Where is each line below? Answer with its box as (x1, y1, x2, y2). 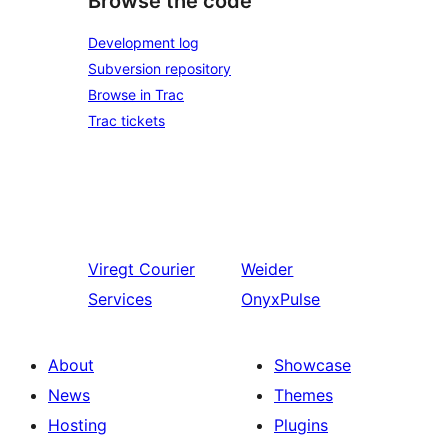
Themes (274, 384, 333, 405)
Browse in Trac (88, 85, 184, 103)
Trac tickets (88, 111, 165, 129)
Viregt (88, 258, 134, 279)
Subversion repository (88, 59, 231, 77)
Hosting (48, 414, 107, 435)
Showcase (274, 354, 351, 375)
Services (88, 288, 152, 309)
